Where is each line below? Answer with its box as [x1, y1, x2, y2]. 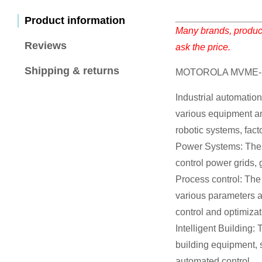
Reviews [25, 40, 67, 52]
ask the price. [175, 42, 230, 53]
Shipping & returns [25, 65, 119, 77]
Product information [25, 15, 125, 27]
